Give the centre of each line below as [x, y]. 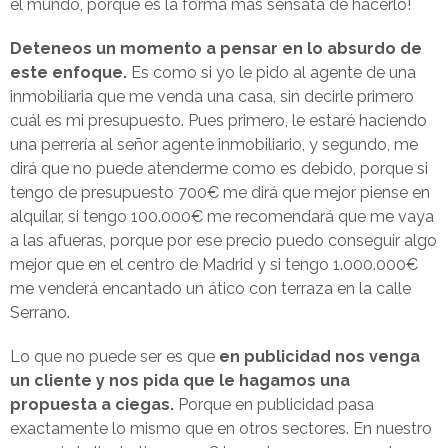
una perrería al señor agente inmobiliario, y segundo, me [214, 144]
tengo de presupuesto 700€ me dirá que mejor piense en [220, 192]
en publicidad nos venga [319, 356]
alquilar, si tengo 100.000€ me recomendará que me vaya [222, 216]
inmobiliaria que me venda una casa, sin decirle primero [212, 96]
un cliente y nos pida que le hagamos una [180, 380]
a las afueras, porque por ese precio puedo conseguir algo [223, 240]
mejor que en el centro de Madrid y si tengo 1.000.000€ [214, 264]
